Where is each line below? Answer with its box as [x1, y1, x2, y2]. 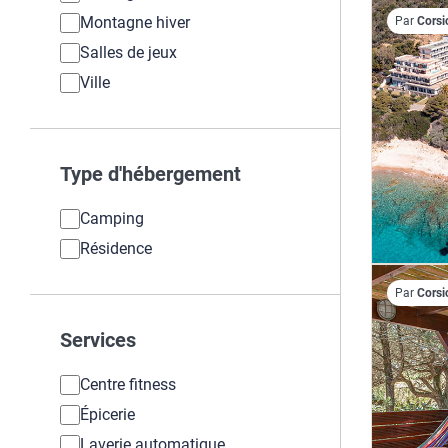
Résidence [80, 239, 152, 258]
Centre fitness [80, 375, 176, 394]
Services [60, 328, 136, 352]
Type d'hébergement [60, 162, 241, 186]
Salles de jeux [80, 43, 177, 62]
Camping [80, 209, 144, 228]
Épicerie [80, 405, 135, 424]
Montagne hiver [80, 13, 190, 32]
